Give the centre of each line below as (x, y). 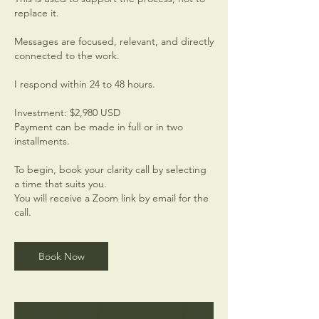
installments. (42, 141)
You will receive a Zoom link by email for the (111, 198)
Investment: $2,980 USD (67, 113)
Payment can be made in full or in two (99, 127)
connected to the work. (67, 56)
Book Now (61, 256)
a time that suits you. (61, 184)
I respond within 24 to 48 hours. (85, 84)
